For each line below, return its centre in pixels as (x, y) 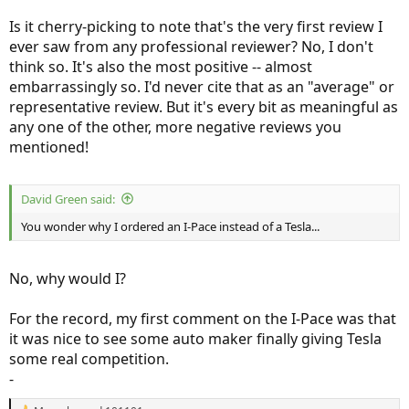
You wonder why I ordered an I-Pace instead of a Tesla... (170, 226)
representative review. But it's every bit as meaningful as (204, 106)
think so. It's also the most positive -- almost (161, 66)
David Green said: (68, 199)
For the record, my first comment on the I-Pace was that (203, 318)
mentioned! (49, 147)
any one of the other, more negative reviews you (175, 126)
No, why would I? (68, 278)
